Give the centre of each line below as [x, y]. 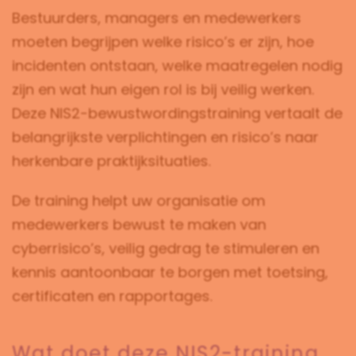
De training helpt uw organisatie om [139, 201]
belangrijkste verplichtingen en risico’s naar [165, 137]
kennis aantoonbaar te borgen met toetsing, [170, 272]
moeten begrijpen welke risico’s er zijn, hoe [163, 42]
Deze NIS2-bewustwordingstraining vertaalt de [177, 113]
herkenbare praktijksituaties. [111, 161]
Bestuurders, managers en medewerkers [157, 18]
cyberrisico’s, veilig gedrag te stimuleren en [166, 248]
